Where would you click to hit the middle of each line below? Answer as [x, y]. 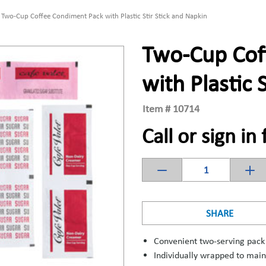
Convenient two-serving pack [209, 241]
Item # [156, 109]
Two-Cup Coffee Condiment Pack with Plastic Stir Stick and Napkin [104, 16]
